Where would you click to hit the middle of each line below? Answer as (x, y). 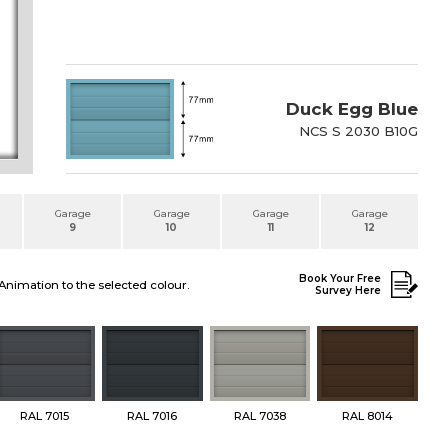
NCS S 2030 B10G (358, 130)
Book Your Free (340, 278)
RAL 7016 (152, 416)
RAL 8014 (368, 416)
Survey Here (348, 290)
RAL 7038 (260, 416)
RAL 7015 (45, 416)
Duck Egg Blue (352, 108)
